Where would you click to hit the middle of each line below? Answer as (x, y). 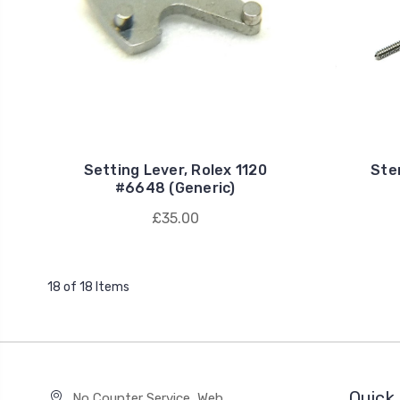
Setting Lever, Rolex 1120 (175, 171)
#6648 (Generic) (175, 188)
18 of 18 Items (88, 287)
